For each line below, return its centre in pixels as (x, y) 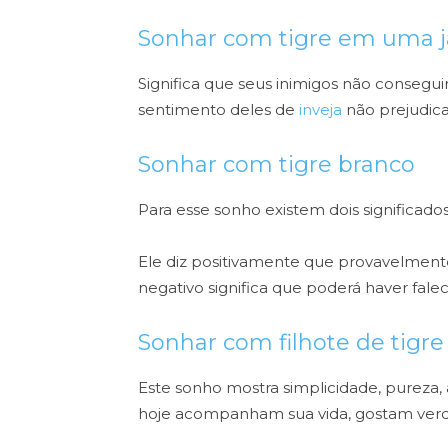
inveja (318, 110)
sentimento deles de (216, 110)
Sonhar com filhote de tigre (291, 343)
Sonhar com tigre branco (276, 165)
